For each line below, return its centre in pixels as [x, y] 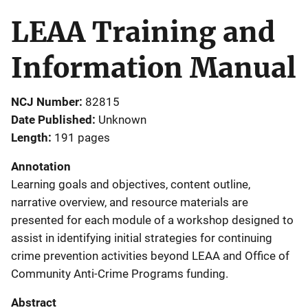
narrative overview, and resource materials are [130, 202]
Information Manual [154, 68]
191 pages [82, 137]
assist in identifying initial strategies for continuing [142, 238]
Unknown [122, 119]
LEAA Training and [143, 32]
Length [30, 137]
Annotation [41, 166]
